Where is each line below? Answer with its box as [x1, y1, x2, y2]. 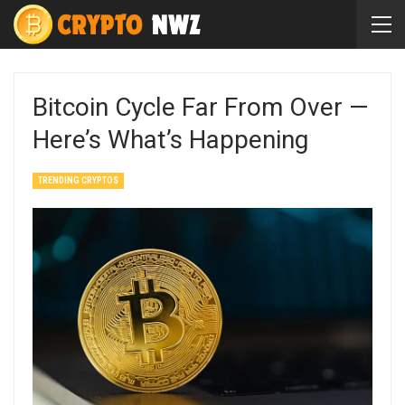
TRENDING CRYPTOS [38, 175, 118, 185]
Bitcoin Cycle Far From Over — [33, 92, 369, 122]
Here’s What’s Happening [33, 125, 308, 155]
